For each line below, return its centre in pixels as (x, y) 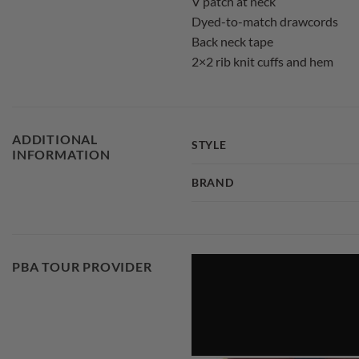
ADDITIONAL (55, 139)
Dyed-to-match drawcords (265, 21)
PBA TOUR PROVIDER (82, 267)
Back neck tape (232, 41)
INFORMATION (61, 155)
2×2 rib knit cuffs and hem (262, 61)
